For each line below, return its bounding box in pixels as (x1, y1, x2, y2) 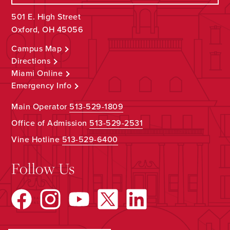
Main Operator (11, 102, 70, 112)
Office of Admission (11, 118, 90, 129)
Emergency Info (11, 81, 72, 91)
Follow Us (11, 158, 75, 179)
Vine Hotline (11, 135, 62, 145)
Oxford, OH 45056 (11, 24, 84, 35)
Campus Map (11, 44, 62, 54)
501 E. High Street (11, 11, 81, 22)
